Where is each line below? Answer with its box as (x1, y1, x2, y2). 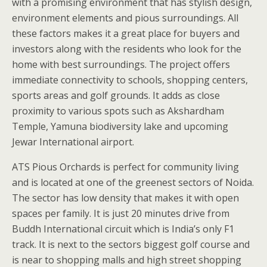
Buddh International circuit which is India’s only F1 (12, 222, 234, 235)
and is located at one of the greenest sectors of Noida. (12, 175, 254, 189)
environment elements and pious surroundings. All (12, 11, 238, 24)
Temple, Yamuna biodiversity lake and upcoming (12, 119, 228, 133)
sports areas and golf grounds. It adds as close (12, 88, 220, 102)
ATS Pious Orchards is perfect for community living (12, 160, 239, 173)
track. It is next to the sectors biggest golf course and (12, 237, 250, 251)
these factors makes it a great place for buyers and (12, 26, 240, 40)
